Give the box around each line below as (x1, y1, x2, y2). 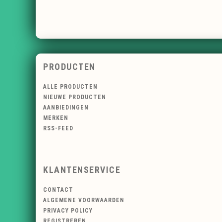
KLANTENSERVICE (43, 164, 120, 175)
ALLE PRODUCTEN (43, 83, 98, 91)
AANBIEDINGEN (43, 104, 89, 111)
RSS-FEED (43, 125, 73, 132)
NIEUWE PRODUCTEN (43, 94, 106, 101)
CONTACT (43, 186, 73, 193)
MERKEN (43, 114, 68, 122)
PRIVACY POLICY (43, 207, 93, 214)
